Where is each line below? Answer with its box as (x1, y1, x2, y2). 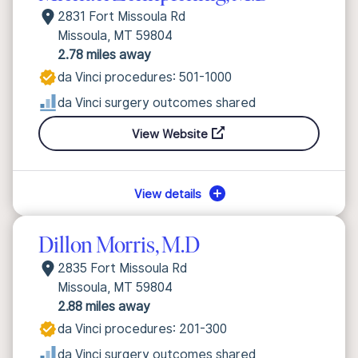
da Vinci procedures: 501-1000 (58, 70, 232, 85)
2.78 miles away (58, 47, 151, 62)
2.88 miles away (58, 299, 150, 314)
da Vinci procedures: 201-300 (58, 321, 227, 336)
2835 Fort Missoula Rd (58, 261, 187, 276)
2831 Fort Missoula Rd (58, 9, 185, 24)
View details (134, 186, 201, 201)
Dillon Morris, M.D (38, 236, 200, 258)
